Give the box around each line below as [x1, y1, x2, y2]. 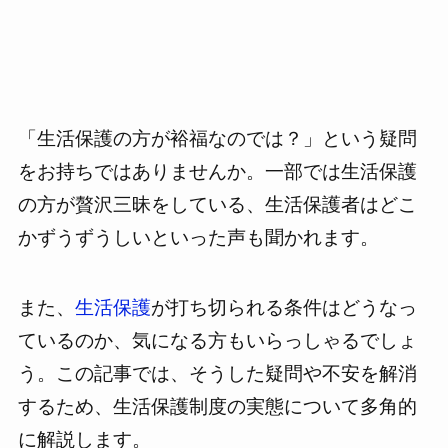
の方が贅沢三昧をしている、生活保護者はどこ [17, 193, 417, 215]
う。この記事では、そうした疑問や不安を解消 [17, 363, 417, 385]
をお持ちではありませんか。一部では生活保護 [17, 160, 417, 182]
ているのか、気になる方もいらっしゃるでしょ [17, 330, 417, 352]
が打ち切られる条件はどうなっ [150, 297, 417, 319]
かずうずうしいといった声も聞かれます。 [17, 226, 379, 248]
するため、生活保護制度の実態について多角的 [17, 396, 417, 418]
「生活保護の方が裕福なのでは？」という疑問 [17, 127, 417, 149]
